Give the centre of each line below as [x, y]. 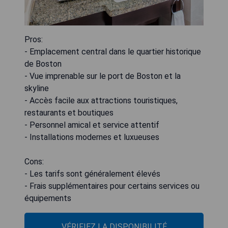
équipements [48, 198]
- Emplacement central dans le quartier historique [113, 52]
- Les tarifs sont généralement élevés [92, 174]
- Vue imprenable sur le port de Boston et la [103, 76]
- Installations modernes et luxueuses [92, 137]
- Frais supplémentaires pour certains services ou [112, 186]
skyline [37, 89]
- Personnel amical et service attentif [92, 125]
